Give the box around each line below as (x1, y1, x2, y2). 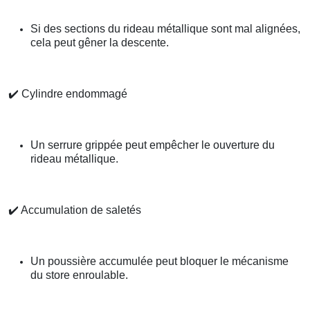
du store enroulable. (30, 269, 128, 282)
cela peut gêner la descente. (30, 37, 169, 49)
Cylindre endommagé (19, 88, 127, 100)
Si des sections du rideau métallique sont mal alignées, (30, 23, 300, 35)
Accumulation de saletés (19, 204, 141, 217)
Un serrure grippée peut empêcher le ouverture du (30, 139, 275, 152)
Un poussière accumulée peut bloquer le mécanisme (30, 255, 289, 268)
